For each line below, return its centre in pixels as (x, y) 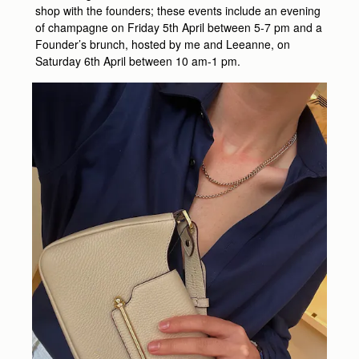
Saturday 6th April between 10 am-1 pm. (138, 61)
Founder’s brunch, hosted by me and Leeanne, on (163, 44)
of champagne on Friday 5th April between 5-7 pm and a (179, 28)
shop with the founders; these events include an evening (178, 11)
